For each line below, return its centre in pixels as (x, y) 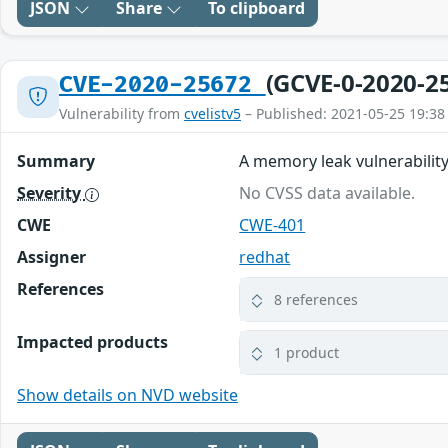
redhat (265, 257)
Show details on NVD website (127, 395)
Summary (56, 161)
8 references (316, 300)
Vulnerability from (121, 114)
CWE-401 (272, 225)
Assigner (51, 257)
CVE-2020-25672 (162, 85)
